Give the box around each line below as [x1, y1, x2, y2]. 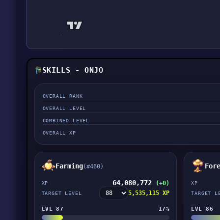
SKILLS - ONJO [42, 66, 104, 75]
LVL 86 [191, 205, 214, 212]
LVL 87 [41, 205, 64, 212]
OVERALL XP [42, 130, 76, 136]
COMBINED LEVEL [42, 117, 90, 123]
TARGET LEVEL [41, 190, 82, 196]
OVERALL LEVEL [42, 105, 86, 111]
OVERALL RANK [42, 93, 83, 99]
